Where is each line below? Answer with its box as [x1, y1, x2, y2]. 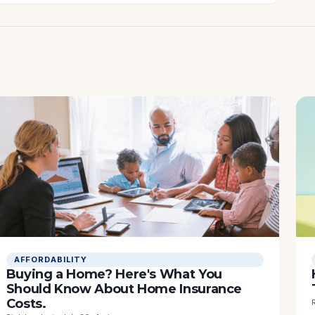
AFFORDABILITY [13, 255, 88, 265]
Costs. [6, 296, 46, 312]
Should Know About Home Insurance [6, 281, 243, 297]
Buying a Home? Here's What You [6, 266, 222, 283]
